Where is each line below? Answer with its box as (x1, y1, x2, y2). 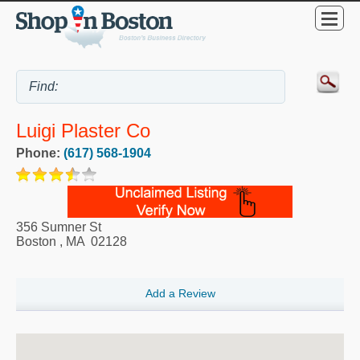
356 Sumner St (16, 219, 101, 234)
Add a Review (145, 287, 215, 301)
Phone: (16, 145, 63, 160)
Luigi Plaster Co (16, 120, 150, 142)
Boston (16, 234, 56, 248)
